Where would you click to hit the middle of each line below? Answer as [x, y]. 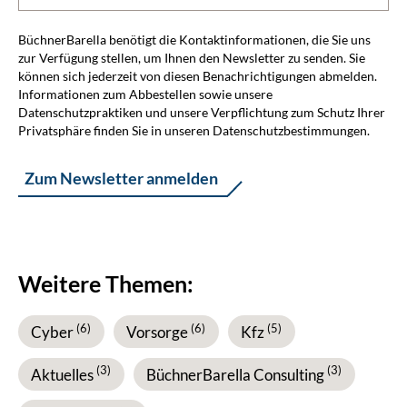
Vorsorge [159, 333]
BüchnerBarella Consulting [237, 374]
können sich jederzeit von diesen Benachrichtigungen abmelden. [198, 75]
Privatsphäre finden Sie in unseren [115, 130]
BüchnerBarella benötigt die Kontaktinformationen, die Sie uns [194, 39]
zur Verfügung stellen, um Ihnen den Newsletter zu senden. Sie [192, 57]
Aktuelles [64, 374]
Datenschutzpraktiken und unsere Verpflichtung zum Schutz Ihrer [202, 112]
